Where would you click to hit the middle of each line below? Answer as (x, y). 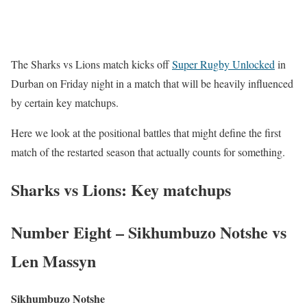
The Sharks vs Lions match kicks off (91, 64)
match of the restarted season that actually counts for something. (148, 151)
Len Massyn (53, 260)
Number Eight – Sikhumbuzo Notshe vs (149, 232)
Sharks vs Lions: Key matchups (121, 189)
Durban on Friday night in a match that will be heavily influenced (152, 83)
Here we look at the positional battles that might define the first (146, 132)
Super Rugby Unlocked (223, 64)
